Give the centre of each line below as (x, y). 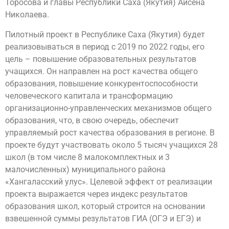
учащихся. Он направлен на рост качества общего (101, 71)
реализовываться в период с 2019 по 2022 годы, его (105, 47)
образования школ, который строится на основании (105, 206)
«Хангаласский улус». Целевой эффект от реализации (109, 181)
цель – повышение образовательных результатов (101, 59)
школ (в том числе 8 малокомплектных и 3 (87, 157)
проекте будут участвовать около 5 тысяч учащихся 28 (111, 145)
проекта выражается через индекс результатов (96, 194)
